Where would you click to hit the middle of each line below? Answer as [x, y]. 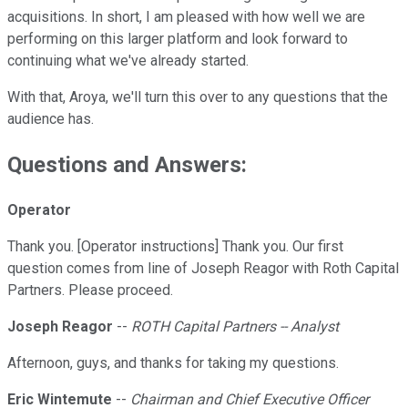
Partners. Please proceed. [90, 291]
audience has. [52, 119]
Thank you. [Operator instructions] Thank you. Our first [175, 247]
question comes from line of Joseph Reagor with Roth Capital [203, 269]
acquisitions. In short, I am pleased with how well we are [186, 17]
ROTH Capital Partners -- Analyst [235, 327]
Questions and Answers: [127, 165]
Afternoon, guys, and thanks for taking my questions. [173, 363]
